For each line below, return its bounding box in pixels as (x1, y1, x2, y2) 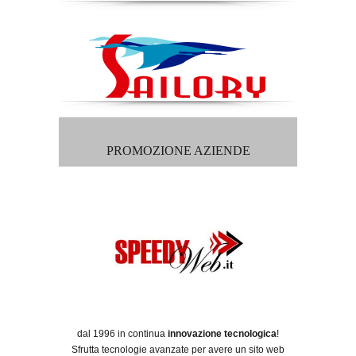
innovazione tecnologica (168, 327, 277, 339)
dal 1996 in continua (77, 327, 168, 339)
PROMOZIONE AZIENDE (106, 143, 250, 157)
